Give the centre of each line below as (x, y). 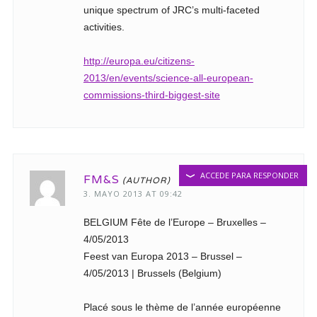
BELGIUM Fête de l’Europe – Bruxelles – (174, 222)
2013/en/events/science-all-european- (168, 77)
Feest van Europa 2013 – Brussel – (162, 256)
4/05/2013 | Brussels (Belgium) (152, 273)
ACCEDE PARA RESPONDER (250, 175)
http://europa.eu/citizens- (139, 60)
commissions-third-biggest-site (151, 94)
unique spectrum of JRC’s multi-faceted (171, 10)
